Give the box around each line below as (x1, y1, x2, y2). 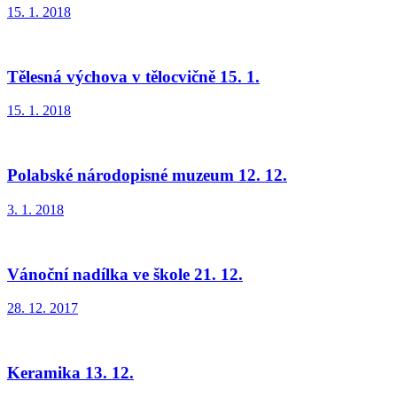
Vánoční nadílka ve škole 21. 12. (7, 264, 243, 284)
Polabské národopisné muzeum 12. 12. (7, 166, 287, 185)
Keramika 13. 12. (7, 362, 134, 382)
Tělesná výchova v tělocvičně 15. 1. (7, 66, 260, 86)
